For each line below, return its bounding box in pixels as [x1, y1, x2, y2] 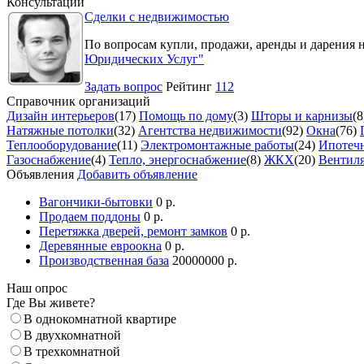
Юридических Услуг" [84, 51, 204, 66]
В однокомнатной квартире [24, 311, 176, 326]
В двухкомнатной [24, 327, 121, 342]
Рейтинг [166, 79, 215, 93]
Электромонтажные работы [141, 137, 294, 152]
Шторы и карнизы [251, 108, 353, 123]
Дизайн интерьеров [6, 108, 115, 123]
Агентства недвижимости [138, 123, 282, 137]
